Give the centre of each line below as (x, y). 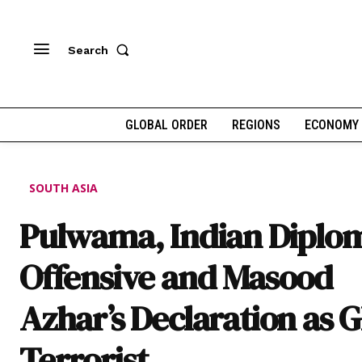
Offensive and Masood (176, 276)
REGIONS (256, 125)
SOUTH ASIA (63, 187)
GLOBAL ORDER (166, 125)
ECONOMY (332, 125)
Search (88, 50)
